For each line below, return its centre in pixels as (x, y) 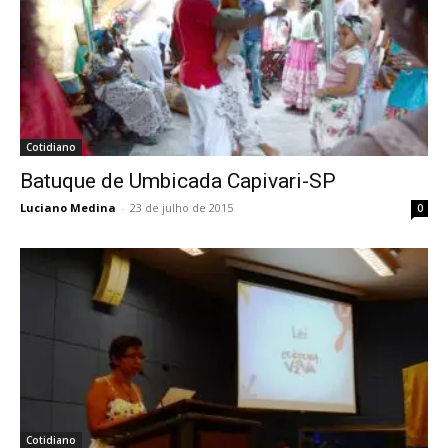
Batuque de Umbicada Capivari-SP (178, 180)
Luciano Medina (68, 207)
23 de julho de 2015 (181, 207)
